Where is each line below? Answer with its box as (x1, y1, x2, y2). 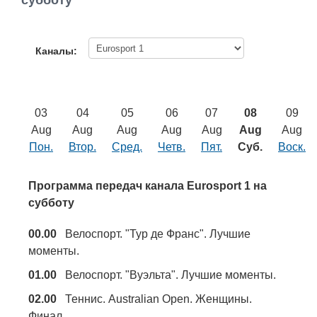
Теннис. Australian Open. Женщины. (57, 293, 252, 306)
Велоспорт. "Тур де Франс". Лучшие (57, 228, 250, 241)
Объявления (11, 81, 82, 94)
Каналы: (35, 45, 86, 57)
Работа (11, 8, 51, 21)
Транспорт (11, 118, 71, 131)
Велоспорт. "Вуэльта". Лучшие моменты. (57, 269, 276, 282)
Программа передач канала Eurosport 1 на (28, 180, 267, 192)
